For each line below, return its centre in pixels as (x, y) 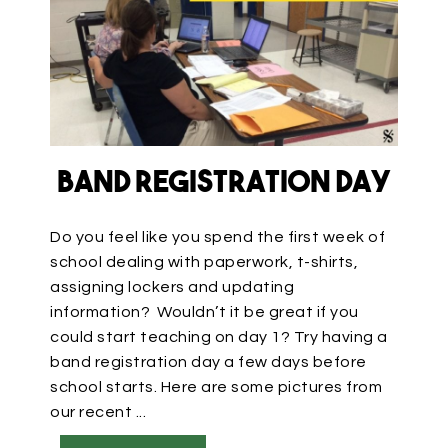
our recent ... (98, 412)
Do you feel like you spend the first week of (217, 237)
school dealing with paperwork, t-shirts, (204, 262)
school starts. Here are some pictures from (216, 387)
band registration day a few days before (208, 362)
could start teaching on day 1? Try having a (219, 337)
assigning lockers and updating (172, 287)
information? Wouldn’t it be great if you (204, 312)
